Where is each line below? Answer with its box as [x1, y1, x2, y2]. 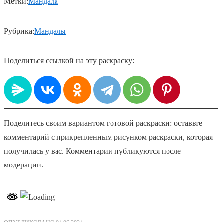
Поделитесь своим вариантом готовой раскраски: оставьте [4, 119, 202, 128]
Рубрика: [4, 27, 34, 36]
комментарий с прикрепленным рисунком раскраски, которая [4, 133, 213, 142]
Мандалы [34, 27, 66, 36]
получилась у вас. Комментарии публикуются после [4, 147, 181, 156]
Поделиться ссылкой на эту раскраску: [4, 56, 134, 65]
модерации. [4, 161, 43, 169]
